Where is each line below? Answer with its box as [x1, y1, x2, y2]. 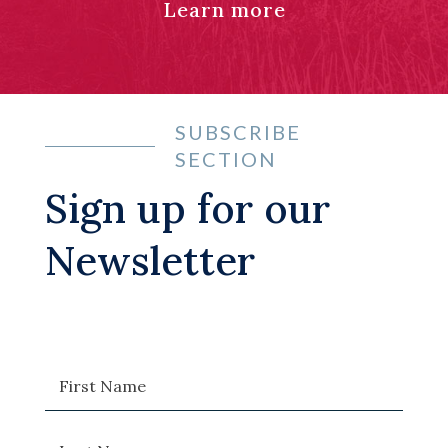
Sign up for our [44, 183, 330, 235]
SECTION [174, 147, 277, 172]
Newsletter [44, 235, 255, 287]
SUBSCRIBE [174, 120, 301, 145]
